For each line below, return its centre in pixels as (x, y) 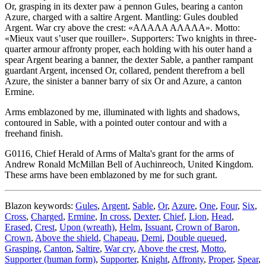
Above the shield (67, 238)
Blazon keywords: (40, 206)
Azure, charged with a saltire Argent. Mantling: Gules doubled (121, 17)
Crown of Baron (207, 227)
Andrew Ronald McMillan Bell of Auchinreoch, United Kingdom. (129, 164)
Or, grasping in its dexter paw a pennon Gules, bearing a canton (124, 7)
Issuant (158, 227)
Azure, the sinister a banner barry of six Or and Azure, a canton (123, 81)
